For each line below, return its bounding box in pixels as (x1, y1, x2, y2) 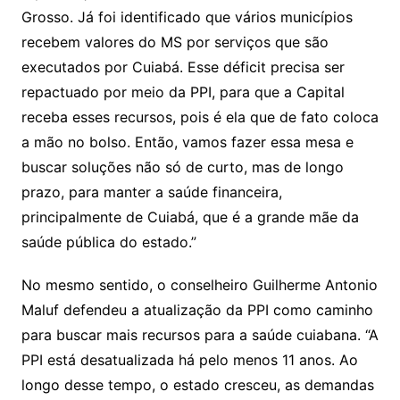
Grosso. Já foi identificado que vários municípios (21, 7, 353, 26)
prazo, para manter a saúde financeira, (21, 182, 282, 201)
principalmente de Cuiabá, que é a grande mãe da (21, 207, 359, 226)
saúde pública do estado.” (21, 232, 196, 251)
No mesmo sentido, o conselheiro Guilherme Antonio (21, 275, 378, 294)
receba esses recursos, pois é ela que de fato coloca (21, 107, 379, 126)
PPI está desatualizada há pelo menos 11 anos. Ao (21, 350, 358, 369)
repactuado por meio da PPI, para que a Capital (21, 82, 345, 101)
